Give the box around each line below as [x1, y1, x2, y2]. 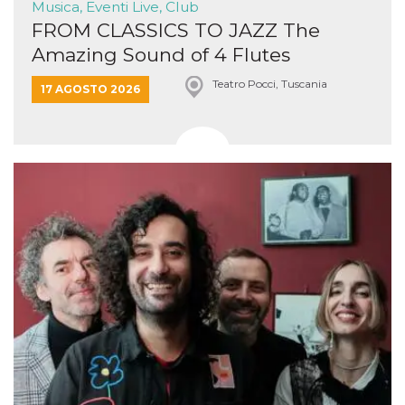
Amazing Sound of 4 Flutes [32, 42, 290, 66]
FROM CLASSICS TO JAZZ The [32, 18, 320, 42]
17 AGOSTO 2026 [41, 81, 140, 96]
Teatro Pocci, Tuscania [212, 76, 327, 90]
